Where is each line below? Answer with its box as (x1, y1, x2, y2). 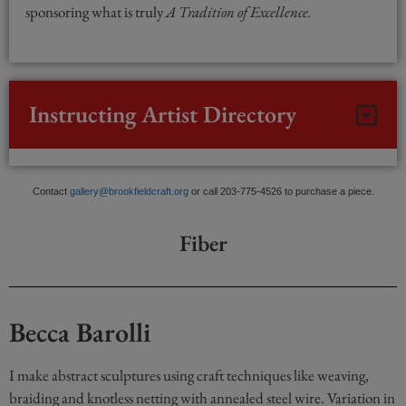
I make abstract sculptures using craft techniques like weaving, (9, 364, 369, 385)
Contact (32, 186, 70, 198)
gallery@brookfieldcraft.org (69, 186, 188, 198)
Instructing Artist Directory (29, 99, 296, 130)
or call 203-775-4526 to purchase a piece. (188, 186, 374, 198)
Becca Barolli (9, 314, 150, 350)
